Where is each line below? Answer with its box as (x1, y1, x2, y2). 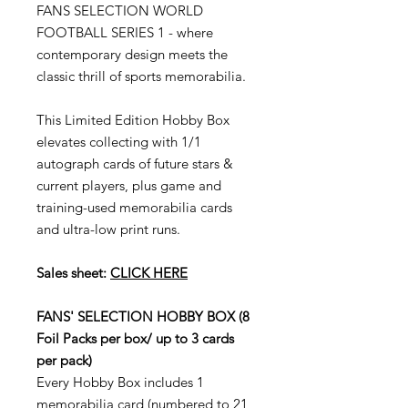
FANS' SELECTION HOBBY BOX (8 (36, 308, 250, 326)
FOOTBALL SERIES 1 (36, 24, 165, 42)
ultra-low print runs (63, 220, 177, 239)
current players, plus (36, 177, 160, 195)
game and (160, 177, 221, 195)
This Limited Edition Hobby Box (36, 111, 229, 129)
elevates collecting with (36, 133, 181, 151)
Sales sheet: (36, 264, 110, 282)
